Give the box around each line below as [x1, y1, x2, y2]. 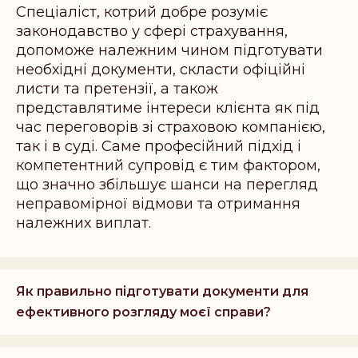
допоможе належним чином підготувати [16, 42, 323, 60]
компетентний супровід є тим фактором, [16, 157, 320, 175]
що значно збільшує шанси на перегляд [16, 176, 318, 194]
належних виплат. [16, 214, 151, 233]
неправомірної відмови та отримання [16, 195, 300, 213]
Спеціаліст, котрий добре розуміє [16, 3, 268, 22]
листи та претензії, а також [16, 80, 218, 98]
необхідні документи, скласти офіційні [16, 61, 305, 79]
